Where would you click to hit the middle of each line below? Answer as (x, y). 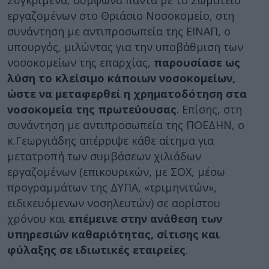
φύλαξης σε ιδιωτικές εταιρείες (96, 250)
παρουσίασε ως (197, 62)
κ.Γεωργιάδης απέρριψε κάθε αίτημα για (110, 141)
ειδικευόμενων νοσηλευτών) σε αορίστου (114, 203)
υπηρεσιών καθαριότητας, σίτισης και (113, 234)
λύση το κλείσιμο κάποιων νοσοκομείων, (121, 78)
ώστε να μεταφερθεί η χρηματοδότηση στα (127, 94)
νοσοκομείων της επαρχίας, (80, 62)
